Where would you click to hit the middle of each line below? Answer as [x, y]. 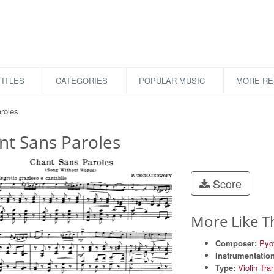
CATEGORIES [82, 80]
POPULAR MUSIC [172, 80]
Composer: [236, 243]
